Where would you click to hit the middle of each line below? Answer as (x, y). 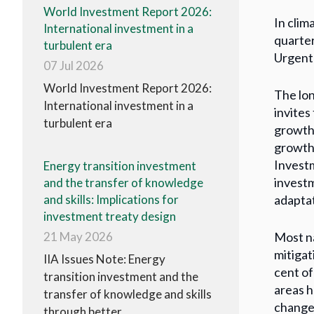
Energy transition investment (120, 166)
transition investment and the (121, 277)
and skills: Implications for (111, 200)
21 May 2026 (78, 237)
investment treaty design (110, 217)
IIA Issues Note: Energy (104, 259)
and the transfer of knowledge (123, 183)
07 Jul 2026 (74, 66)
